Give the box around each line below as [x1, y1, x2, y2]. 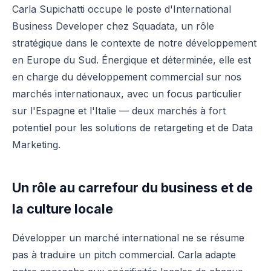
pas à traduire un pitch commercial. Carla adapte [12, 249, 236, 261]
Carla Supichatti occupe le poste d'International [12, 3, 231, 15]
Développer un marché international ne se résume [12, 232, 244, 244]
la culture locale [12, 201, 113, 217]
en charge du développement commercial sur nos [12, 71, 241, 83]
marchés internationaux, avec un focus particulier [12, 88, 242, 100]
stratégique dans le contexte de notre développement [12, 37, 256, 49]
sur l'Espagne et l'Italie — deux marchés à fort [12, 105, 226, 117]
